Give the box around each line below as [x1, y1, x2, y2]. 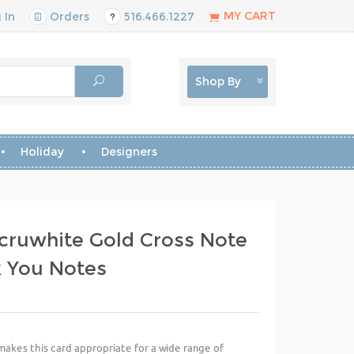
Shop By [194, 74, 241, 88]
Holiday [20, 145, 64, 159]
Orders [47, 9, 89, 24]
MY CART [224, 9, 276, 24]
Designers [100, 145, 157, 159]
